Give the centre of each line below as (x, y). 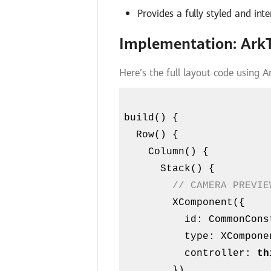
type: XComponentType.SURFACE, (155, 237)
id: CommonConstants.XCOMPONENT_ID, (155, 220)
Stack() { (142, 169)
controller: (221, 254)
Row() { (130, 135)
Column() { (136, 152)
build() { (152, 118)
